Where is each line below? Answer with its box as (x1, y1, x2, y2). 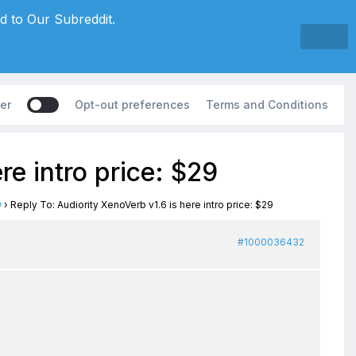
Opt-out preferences (75, 98, 190, 111)
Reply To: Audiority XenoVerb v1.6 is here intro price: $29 (10, 199, 273, 211)
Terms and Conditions (206, 98, 328, 111)
